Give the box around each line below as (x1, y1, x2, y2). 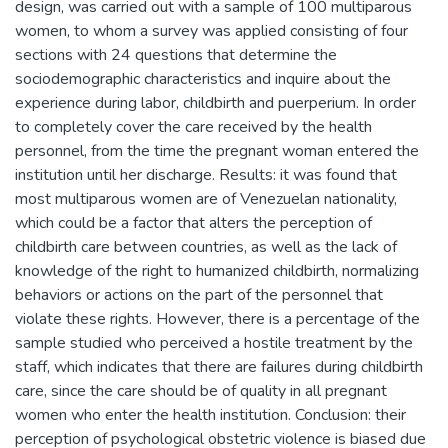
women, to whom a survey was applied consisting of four (15, 19, 408, 42)
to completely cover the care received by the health (15, 115, 372, 138)
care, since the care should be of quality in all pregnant (15, 379, 387, 402)
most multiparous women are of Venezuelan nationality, (15, 187, 397, 210)
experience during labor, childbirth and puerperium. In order (15, 91, 416, 114)
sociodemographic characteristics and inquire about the (15, 67, 391, 90)
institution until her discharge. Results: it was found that (15, 163, 397, 186)
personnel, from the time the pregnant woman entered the (15, 139, 419, 162)
